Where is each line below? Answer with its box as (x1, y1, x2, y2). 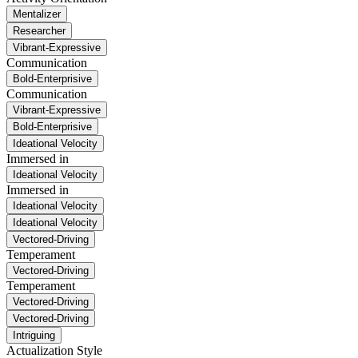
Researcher (13, 24, 66, 37)
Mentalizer (13, 7, 61, 20)
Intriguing (13, 328, 55, 341)
